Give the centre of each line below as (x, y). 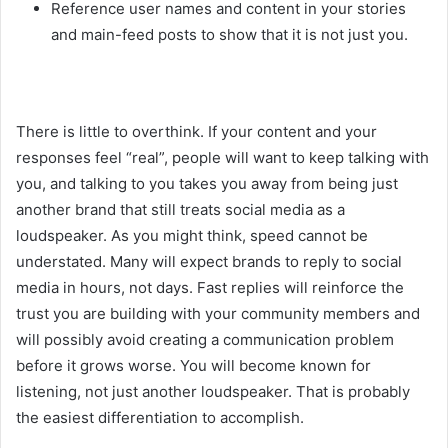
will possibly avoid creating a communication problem (205, 339)
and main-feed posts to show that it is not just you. (229, 34)
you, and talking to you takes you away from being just (207, 183)
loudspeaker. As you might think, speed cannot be (192, 235)
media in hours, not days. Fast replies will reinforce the (210, 287)
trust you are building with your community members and (218, 313)
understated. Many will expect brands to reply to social (209, 261)
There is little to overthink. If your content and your (196, 131)
